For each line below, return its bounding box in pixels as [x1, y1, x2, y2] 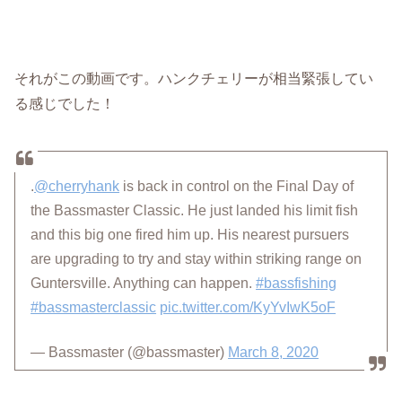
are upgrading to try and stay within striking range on [31, 251, 363, 267]
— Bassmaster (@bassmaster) [31, 345, 229, 361]
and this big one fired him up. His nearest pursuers [31, 227, 350, 243]
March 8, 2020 [228, 345, 319, 361]
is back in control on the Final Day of [119, 179, 354, 195]
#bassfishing [256, 275, 337, 292]
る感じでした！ [14, 95, 116, 112]
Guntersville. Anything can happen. [31, 275, 257, 292]
